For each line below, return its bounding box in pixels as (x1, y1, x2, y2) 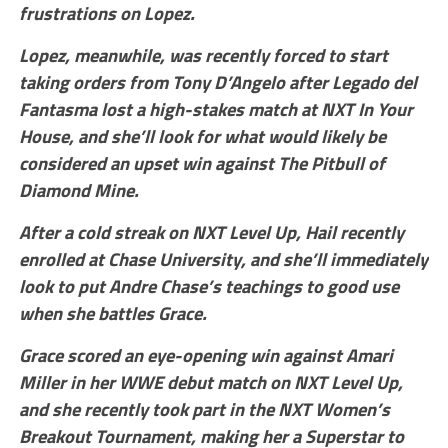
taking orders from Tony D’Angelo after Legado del (18, 67, 417, 96)
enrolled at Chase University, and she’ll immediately (18, 244, 428, 273)
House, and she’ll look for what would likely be (18, 121, 386, 150)
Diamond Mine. (18, 175, 139, 204)
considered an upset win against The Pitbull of (18, 148, 385, 177)
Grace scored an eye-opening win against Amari (18, 340, 393, 369)
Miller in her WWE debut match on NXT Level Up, (18, 367, 403, 396)
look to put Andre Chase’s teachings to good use (18, 271, 399, 300)
